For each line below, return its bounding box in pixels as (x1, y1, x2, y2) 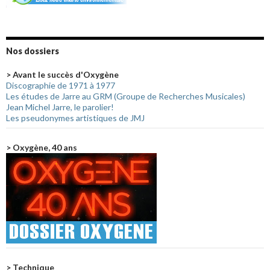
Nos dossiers (6, 46, 59, 57)
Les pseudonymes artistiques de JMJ (6, 113, 145, 124)
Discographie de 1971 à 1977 (6, 80, 115, 91)
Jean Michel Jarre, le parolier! (6, 102, 114, 113)
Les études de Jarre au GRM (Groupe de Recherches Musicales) (6, 91, 245, 102)
